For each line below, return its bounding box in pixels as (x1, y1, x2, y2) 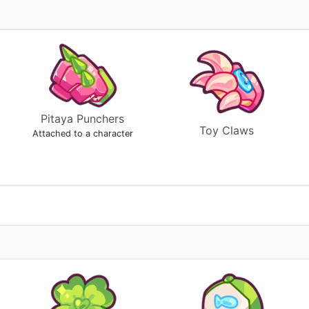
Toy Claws (199, 123, 254, 137)
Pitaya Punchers (41, 112, 124, 126)
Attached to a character (32, 128, 133, 139)
